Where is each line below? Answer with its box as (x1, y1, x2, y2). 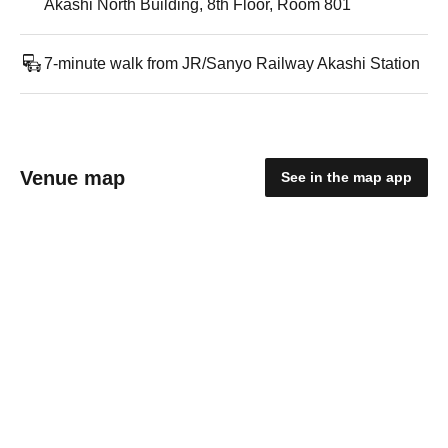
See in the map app (281, 169, 412, 185)
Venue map (20, 166, 125, 189)
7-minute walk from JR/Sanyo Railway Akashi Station (44, 55, 420, 72)
